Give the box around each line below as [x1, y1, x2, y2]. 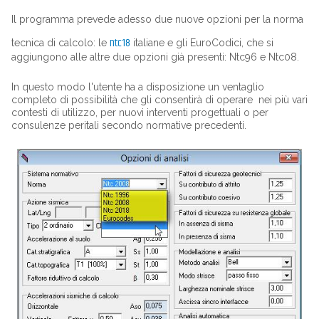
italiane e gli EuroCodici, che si [130, 37, 273, 48]
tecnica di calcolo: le [11, 37, 110, 48]
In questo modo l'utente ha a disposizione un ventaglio [11, 81, 264, 93]
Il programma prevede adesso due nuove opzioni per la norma [11, 14, 303, 25]
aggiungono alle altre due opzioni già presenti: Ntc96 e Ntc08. [11, 51, 299, 63]
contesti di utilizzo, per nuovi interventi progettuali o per [11, 107, 268, 118]
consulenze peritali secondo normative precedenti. [11, 120, 246, 131]
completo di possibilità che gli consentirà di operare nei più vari [11, 94, 308, 105]
